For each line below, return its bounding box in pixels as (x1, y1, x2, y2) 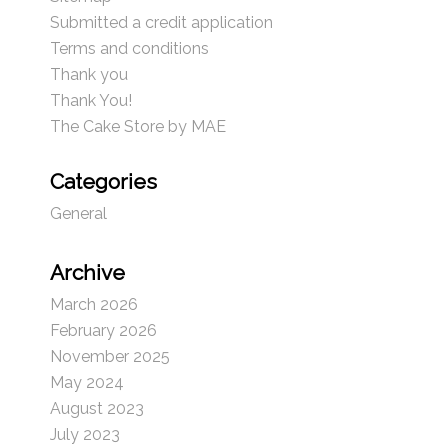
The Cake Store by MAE (50, 117, 226, 136)
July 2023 (50, 425, 120, 444)
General (50, 204, 107, 223)
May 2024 (50, 373, 124, 392)
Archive (50, 260, 125, 285)
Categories (50, 169, 157, 194)
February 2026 (50, 321, 157, 340)
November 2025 (50, 347, 170, 366)
